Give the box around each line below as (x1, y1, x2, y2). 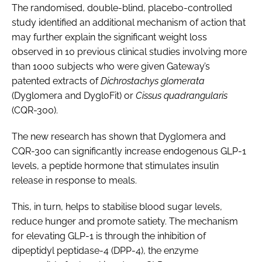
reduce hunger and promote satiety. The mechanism (12, 215, 238, 227)
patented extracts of (12, 75, 101, 87)
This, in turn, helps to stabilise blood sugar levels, (12, 201, 222, 212)
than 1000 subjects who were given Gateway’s (12, 60, 210, 72)
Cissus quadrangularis (136, 89, 227, 101)
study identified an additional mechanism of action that (12, 16, 246, 28)
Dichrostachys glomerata (101, 75, 205, 87)
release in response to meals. (12, 174, 137, 186)
